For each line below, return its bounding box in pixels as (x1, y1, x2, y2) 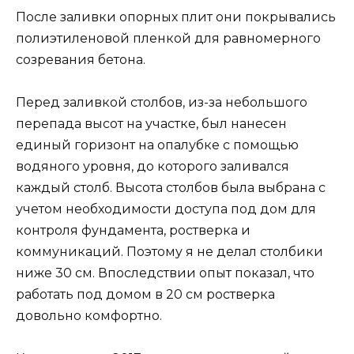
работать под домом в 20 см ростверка (16, 287, 275, 303)
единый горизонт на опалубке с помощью (16, 137, 299, 153)
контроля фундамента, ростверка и (16, 223, 250, 239)
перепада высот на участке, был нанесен (16, 116, 287, 132)
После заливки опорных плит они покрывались (16, 9, 336, 24)
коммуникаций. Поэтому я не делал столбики (16, 244, 323, 260)
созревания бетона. (16, 52, 145, 67)
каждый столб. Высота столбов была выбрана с (16, 180, 326, 196)
